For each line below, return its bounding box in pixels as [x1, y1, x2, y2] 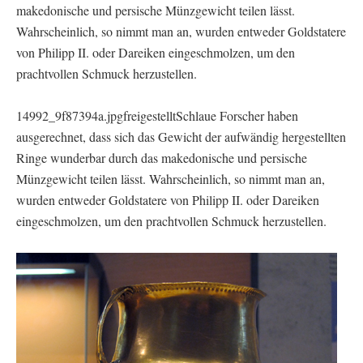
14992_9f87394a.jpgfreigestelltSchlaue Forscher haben [16, 106, 298, 124]
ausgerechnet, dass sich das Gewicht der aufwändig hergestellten [16, 127, 346, 145]
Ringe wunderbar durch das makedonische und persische [16, 148, 307, 166]
